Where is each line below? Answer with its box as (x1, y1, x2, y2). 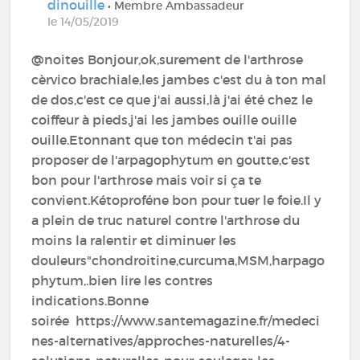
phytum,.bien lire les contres (31, 272, 214, 288)
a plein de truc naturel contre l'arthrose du (31, 211, 301, 228)
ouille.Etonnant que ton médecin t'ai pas (31, 131, 293, 148)
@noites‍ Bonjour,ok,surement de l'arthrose (31, 51, 304, 67)
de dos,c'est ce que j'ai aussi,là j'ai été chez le (31, 91, 313, 108)
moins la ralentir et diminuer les (31, 231, 237, 248)
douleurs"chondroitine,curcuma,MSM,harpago (31, 252, 325, 268)
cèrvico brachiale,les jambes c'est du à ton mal (31, 71, 327, 88)
